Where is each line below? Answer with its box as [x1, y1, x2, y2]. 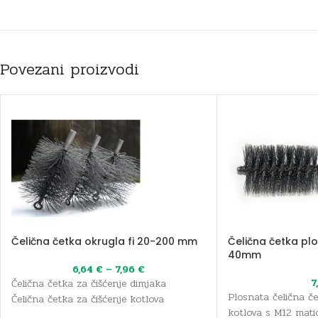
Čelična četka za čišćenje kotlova [11, 291, 164, 307]
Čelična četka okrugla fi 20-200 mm [11, 234, 197, 248]
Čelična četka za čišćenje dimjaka [11, 275, 166, 291]
